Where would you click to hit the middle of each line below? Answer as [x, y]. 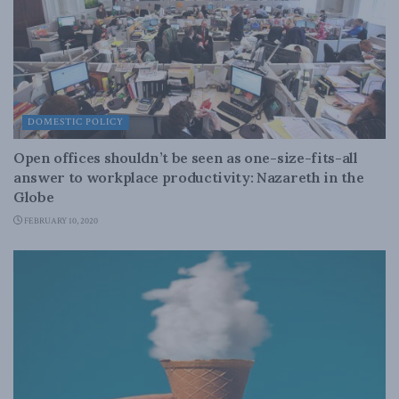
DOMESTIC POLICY [76, 122]
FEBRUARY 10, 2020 [60, 221]
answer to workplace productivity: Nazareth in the [189, 177]
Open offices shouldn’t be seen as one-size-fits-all [186, 158]
